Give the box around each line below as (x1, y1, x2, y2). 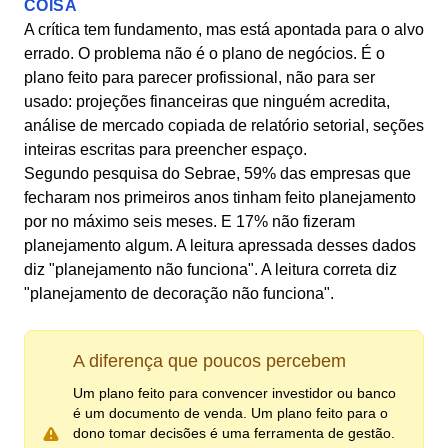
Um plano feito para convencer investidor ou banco (73, 385, 396, 401)
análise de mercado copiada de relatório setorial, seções (24, 117, 424, 134)
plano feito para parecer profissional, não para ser (24, 69, 375, 86)
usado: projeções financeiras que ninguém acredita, (24, 93, 390, 110)
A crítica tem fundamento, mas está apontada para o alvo (24, 21, 424, 38)
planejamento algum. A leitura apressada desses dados (24, 237, 416, 254)
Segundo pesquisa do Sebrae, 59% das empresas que (24, 165, 411, 182)
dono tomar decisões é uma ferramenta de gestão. (73, 425, 395, 441)
